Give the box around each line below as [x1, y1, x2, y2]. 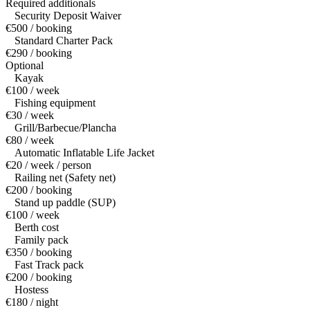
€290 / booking [6, 47, 72, 60]
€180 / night [6, 296, 58, 309]
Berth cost [15, 221, 59, 234]
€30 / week [6, 109, 54, 122]
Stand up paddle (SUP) [15, 197, 116, 209]
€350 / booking [6, 246, 72, 259]
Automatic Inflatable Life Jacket [15, 147, 154, 159]
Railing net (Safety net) [15, 172, 116, 184]
